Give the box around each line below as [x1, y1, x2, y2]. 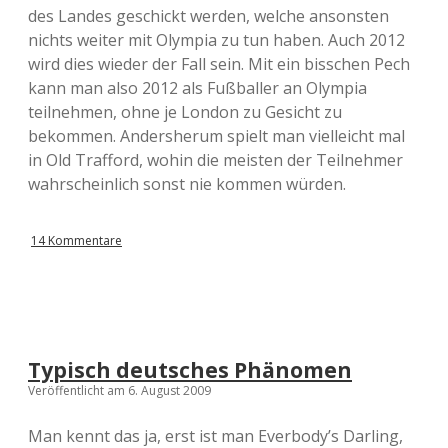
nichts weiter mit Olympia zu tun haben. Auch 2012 [28, 29, 405, 51]
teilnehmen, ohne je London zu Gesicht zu [28, 101, 342, 123]
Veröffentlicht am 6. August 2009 [28, 382, 211, 399]
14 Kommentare [31, 232, 122, 249]
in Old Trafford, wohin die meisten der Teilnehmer [28, 149, 403, 171]
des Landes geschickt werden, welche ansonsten [28, 5, 389, 27]
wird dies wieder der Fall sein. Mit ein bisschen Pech [28, 53, 410, 75]
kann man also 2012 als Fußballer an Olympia [28, 77, 367, 99]
